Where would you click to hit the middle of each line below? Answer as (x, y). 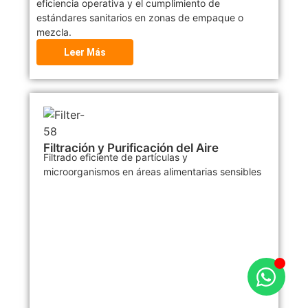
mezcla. (54, 32)
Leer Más (85, 53)
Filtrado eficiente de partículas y (115, 157)
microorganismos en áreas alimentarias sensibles (152, 172)
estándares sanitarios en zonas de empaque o (140, 18)
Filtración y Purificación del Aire (131, 148)
